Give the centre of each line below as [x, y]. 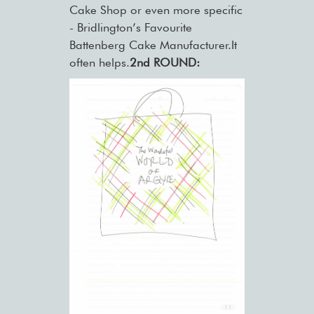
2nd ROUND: [164, 63]
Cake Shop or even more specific [156, 10]
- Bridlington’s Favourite [130, 28]
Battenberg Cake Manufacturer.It [153, 45]
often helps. [99, 63]
